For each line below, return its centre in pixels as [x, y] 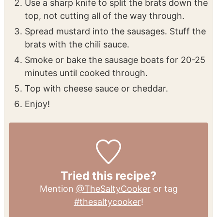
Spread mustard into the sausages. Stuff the [115, 31]
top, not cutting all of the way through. [105, 15]
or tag [164, 189]
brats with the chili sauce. [77, 44]
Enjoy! [37, 104]
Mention [58, 189]
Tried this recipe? [108, 176]
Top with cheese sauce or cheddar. [96, 88]
